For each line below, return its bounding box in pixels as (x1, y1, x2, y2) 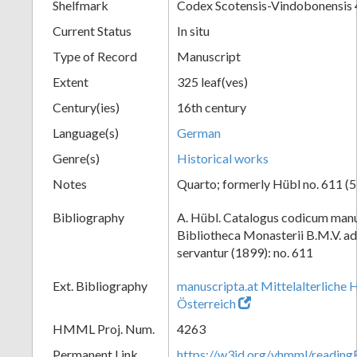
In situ (177, 22, 210, 38)
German (177, 124, 221, 140)
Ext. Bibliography (53, 277, 147, 293)
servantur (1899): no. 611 (177, 244, 313, 260)
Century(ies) (53, 99, 120, 115)
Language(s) (53, 124, 119, 140)
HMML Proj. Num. (53, 320, 155, 336)
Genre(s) (53, 150, 100, 166)
